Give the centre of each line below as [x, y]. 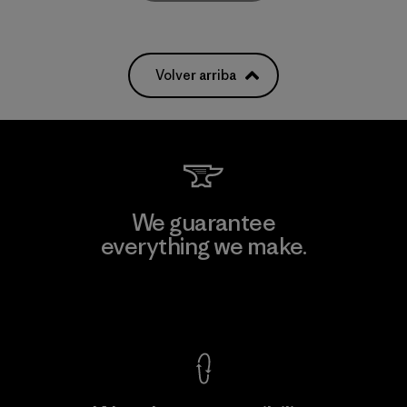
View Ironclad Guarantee [203, 301]
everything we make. [203, 246]
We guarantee [203, 222]
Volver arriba [196, 74]
